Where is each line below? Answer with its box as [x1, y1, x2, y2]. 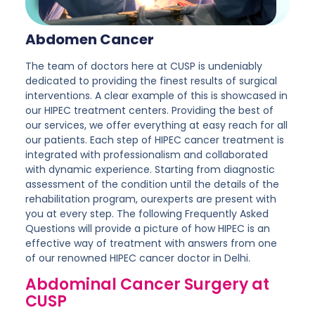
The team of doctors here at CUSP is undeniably [25, 59, 262, 74]
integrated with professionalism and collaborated [25, 148, 268, 162]
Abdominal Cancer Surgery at [25, 273, 269, 295]
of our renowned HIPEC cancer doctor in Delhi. [25, 251, 250, 266]
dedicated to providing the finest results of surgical [25, 74, 277, 89]
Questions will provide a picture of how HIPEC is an [25, 221, 270, 236]
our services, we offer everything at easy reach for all [25, 118, 288, 133]
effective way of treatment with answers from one [25, 236, 277, 251]
